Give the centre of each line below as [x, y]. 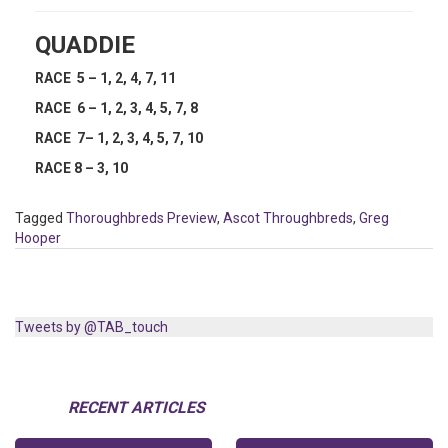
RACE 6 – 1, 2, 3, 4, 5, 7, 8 [116, 108]
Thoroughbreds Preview [141, 218]
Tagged [40, 218]
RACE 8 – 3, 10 [81, 168]
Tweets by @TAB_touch [91, 327]
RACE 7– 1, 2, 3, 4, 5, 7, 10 [119, 138]
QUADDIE [85, 45]
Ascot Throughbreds [288, 218]
